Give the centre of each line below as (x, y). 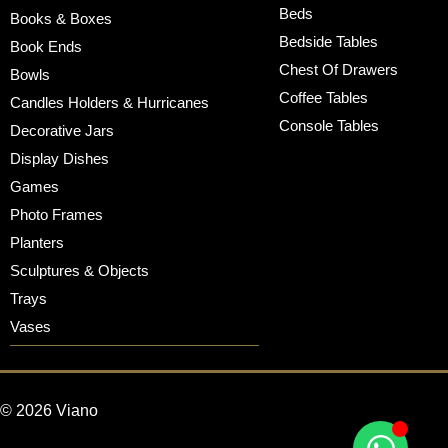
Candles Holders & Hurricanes (109, 103)
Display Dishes (59, 159)
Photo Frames (56, 215)
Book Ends (46, 47)
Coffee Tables (323, 98)
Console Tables (328, 126)
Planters (37, 243)
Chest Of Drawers (338, 70)
